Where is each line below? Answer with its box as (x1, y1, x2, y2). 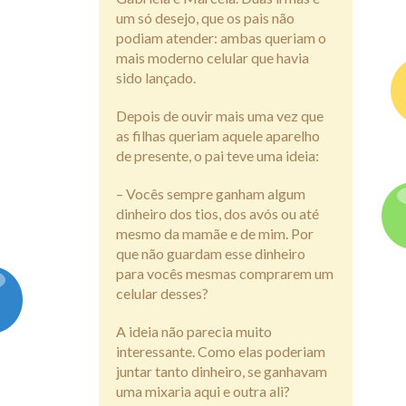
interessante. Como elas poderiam (116, 343, 325, 361)
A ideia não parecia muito (116, 323, 272, 341)
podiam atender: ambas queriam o (116, 29, 326, 47)
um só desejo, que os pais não (116, 9, 295, 27)
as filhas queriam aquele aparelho (116, 127, 320, 145)
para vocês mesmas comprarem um (116, 265, 333, 283)
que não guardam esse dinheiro (116, 245, 305, 263)
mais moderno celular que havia (116, 49, 309, 67)
